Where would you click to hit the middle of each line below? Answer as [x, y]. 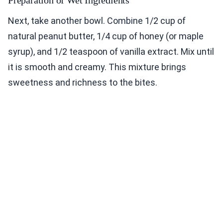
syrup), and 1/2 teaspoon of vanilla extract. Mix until [111, 52]
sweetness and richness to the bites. [83, 83]
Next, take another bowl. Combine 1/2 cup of [97, 21]
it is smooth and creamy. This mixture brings [97, 67]
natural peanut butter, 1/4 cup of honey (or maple [106, 36]
